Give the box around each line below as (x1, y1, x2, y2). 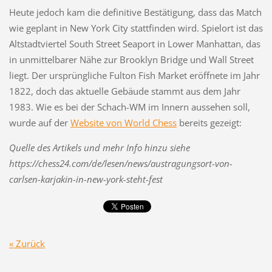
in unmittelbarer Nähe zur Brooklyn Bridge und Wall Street (8, 53, 254, 66)
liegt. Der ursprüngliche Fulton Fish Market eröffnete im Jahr (8, 69, 260, 81)
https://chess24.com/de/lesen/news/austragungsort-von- (8, 157, 233, 169)
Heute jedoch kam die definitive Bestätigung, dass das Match (8, 5, 262, 18)
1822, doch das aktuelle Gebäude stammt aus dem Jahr (8, 84, 240, 97)
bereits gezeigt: (176, 116, 242, 129)
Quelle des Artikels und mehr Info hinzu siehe (8, 141, 190, 154)
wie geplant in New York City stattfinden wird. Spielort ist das (8, 21, 263, 34)
